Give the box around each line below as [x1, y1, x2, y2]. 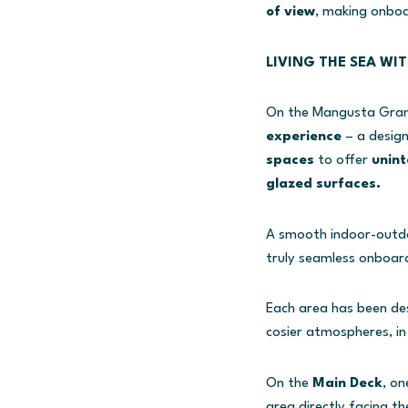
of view [265, 5, 315, 20]
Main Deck [308, 376, 382, 392]
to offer [313, 153, 372, 168]
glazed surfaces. [265, 177, 381, 192]
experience [265, 129, 342, 145]
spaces [265, 153, 314, 168]
